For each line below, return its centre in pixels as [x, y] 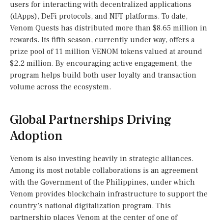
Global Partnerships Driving [91, 120]
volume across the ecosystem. [60, 87]
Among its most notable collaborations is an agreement [104, 171]
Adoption [36, 136]
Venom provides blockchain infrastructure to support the [109, 194]
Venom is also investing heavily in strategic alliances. [102, 159]
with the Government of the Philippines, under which [102, 182]
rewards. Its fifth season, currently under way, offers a [102, 40]
